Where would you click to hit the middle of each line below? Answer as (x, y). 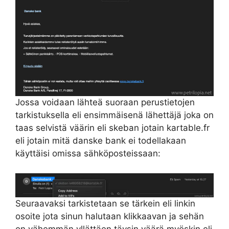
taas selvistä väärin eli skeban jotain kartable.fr (112, 128)
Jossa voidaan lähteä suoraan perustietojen (105, 102)
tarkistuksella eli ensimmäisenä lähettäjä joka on (114, 115)
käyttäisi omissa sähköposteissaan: (88, 154)
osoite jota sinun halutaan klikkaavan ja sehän (110, 216)
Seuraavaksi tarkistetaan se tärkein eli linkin (105, 203)
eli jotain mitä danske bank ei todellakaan (101, 141)
